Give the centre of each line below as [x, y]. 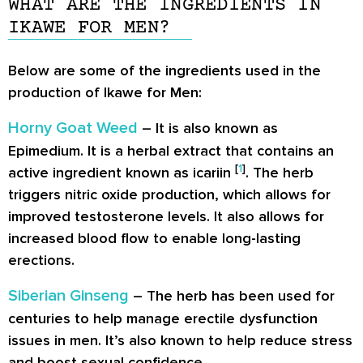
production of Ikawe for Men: [105, 93]
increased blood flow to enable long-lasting [154, 238]
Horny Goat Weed [73, 128]
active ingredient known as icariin [122, 172]
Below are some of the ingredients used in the [164, 71]
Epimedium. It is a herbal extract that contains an [171, 150]
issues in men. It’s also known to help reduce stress [180, 340]
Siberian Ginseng [68, 295]
